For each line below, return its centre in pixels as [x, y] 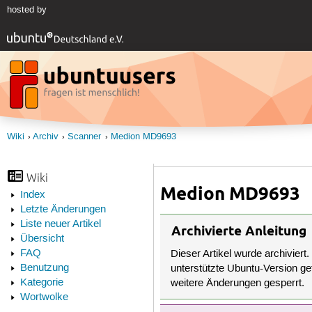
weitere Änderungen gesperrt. [238, 284]
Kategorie [41, 283]
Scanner [85, 136]
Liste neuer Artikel [60, 225]
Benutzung [44, 268]
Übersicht [42, 239]
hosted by [26, 10]
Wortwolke [44, 298]
